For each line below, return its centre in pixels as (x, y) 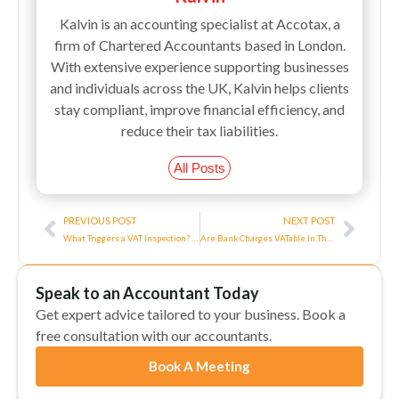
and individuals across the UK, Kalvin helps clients (199, 88)
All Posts (199, 168)
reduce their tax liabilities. (199, 131)
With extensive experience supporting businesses (199, 67)
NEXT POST (309, 221)
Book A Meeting (199, 366)
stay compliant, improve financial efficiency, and (199, 110)
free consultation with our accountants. (154, 336)
